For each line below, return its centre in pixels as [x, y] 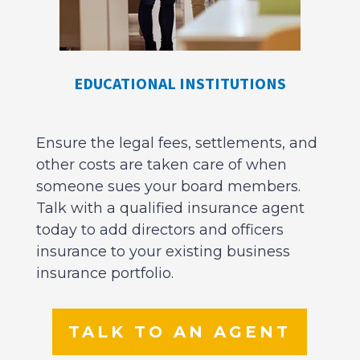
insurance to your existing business [163, 251]
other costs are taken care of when [161, 164]
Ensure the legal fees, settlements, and [176, 143]
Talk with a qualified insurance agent [170, 208]
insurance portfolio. [104, 273]
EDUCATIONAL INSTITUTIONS [180, 83]
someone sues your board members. [168, 186]
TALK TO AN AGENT [180, 331]
